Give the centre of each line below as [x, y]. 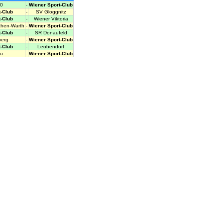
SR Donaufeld [51, 33]
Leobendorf [51, 47]
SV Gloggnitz [51, 12]
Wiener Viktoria [51, 19]
